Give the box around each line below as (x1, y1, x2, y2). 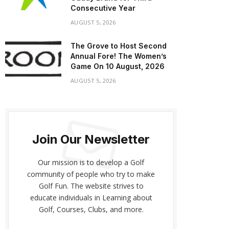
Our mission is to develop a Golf (38, 157, 144, 167)
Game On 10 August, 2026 (71, 62, 165, 71)
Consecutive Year (71, 4, 135, 12)
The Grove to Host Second (71, 41, 167, 50)
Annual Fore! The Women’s (71, 52, 167, 60)
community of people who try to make (27, 169, 155, 179)
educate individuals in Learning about (30, 193, 152, 202)
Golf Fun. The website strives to (38, 181, 144, 191)
